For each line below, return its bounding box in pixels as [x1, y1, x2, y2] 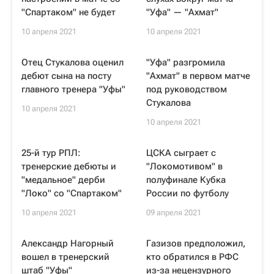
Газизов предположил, [146, 238, 245, 249]
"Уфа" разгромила [146, 57, 225, 68]
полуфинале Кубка [146, 174, 226, 185]
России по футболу [146, 188, 229, 199]
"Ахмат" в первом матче [146, 70, 250, 81]
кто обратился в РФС [146, 251, 239, 262]
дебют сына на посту [21, 70, 111, 81]
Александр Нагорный [21, 238, 114, 249]
